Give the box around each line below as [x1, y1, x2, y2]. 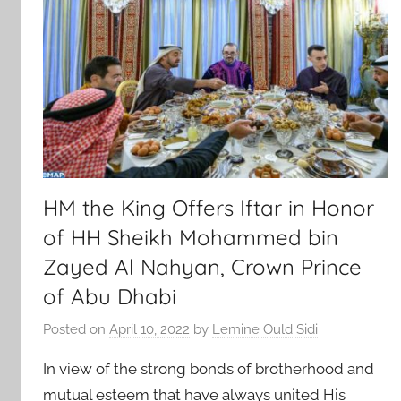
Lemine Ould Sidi [212, 321, 318, 338]
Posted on [43, 321, 109, 338]
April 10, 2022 [109, 321, 190, 338]
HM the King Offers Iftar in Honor [43, 193, 374, 221]
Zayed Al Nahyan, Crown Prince [43, 252, 362, 280]
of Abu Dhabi [43, 282, 176, 310]
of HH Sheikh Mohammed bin [43, 223, 338, 251]
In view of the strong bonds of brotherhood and [43, 360, 374, 379]
